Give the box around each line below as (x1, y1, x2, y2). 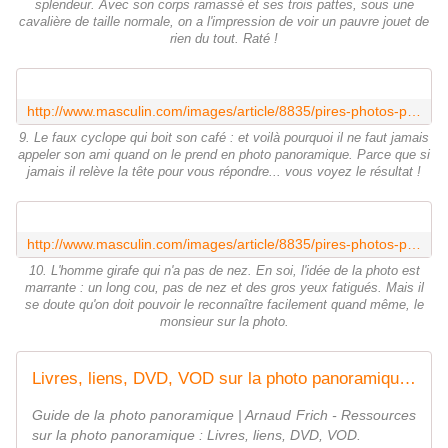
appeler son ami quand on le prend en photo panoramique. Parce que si (18, 148, 430, 163)
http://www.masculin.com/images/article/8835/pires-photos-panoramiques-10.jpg (407, 236, 421, 253)
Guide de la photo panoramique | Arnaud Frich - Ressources (32, 407, 416, 424)
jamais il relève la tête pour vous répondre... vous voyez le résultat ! (27, 165, 421, 180)
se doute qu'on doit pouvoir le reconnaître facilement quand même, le (24, 298, 424, 313)
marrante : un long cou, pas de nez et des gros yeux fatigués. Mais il (24, 281, 424, 296)
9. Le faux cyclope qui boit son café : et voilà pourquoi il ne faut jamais (19, 131, 429, 146)
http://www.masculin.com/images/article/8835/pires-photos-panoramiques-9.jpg (407, 103, 421, 120)
